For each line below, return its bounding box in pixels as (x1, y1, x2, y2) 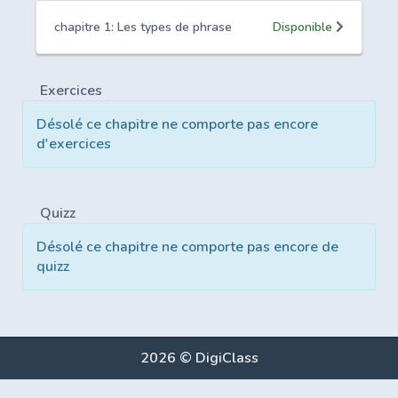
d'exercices (36, 134, 111, 154)
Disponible (273, 19, 336, 36)
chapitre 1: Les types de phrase (54, 19, 232, 36)
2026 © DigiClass (139, 348, 259, 368)
